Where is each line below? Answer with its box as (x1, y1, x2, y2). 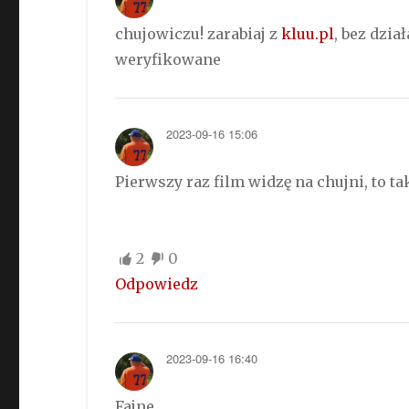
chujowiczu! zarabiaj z (115, 25, 282, 44)
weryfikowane (115, 50, 222, 69)
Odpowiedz (115, 275, 199, 294)
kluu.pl (281, 25, 335, 44)
